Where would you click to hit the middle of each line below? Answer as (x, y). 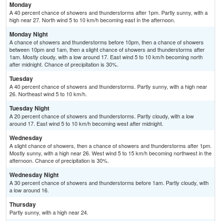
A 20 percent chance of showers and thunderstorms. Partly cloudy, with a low (102, 116)
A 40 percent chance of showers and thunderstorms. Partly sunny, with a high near (108, 87)
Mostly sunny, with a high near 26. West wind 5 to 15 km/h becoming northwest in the (110, 153)
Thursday (23, 204)
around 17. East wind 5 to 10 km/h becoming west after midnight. (86, 124)
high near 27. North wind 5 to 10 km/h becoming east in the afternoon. (92, 20)
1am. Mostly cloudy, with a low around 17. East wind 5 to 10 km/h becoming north (106, 57)
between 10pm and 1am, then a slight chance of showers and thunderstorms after (107, 50)
